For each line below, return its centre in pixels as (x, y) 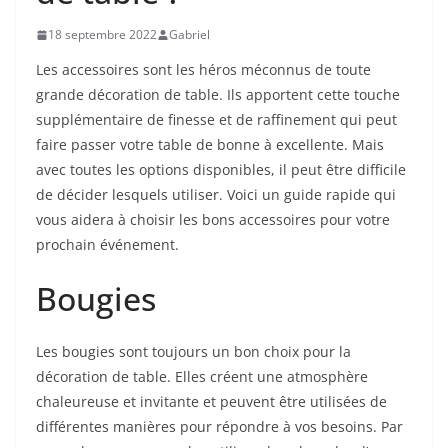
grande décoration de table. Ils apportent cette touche (218, 95)
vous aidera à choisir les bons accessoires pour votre (213, 220)
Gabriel (189, 35)
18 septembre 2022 (102, 35)
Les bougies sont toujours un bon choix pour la (193, 352)
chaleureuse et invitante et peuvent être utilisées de (211, 402)
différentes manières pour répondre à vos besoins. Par (219, 427)
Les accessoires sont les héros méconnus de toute (203, 70)
